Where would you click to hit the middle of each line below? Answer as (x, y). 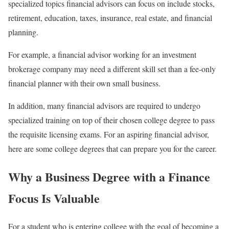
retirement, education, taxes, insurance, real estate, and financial (110, 18)
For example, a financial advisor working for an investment (102, 55)
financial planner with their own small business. (84, 83)
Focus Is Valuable (54, 198)
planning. (23, 32)
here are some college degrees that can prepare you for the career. (112, 149)
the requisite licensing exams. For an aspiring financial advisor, (109, 134)
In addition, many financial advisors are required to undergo (104, 106)
